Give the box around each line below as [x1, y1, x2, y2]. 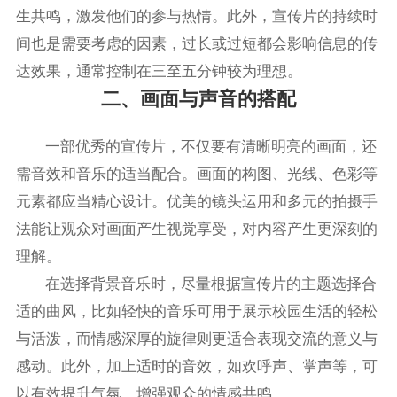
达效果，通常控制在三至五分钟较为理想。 [15, 63, 302, 81]
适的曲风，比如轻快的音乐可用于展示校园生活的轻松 [15, 302, 378, 320]
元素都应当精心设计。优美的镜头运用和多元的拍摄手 [15, 192, 378, 210]
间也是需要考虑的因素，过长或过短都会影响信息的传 [15, 35, 378, 53]
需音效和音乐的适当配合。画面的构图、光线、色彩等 [15, 165, 378, 183]
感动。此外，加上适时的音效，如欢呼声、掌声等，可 [15, 357, 378, 375]
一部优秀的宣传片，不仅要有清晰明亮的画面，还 [45, 137, 378, 155]
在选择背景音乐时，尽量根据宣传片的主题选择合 [45, 275, 378, 292]
